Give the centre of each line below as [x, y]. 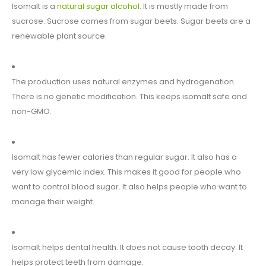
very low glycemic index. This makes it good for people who [126, 172]
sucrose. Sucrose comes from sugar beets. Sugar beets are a [131, 21]
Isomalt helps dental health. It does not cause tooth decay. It [127, 248]
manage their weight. [53, 202]
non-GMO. [32, 112]
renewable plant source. [59, 36]
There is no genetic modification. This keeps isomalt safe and [129, 97]
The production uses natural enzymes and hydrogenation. [124, 82]
